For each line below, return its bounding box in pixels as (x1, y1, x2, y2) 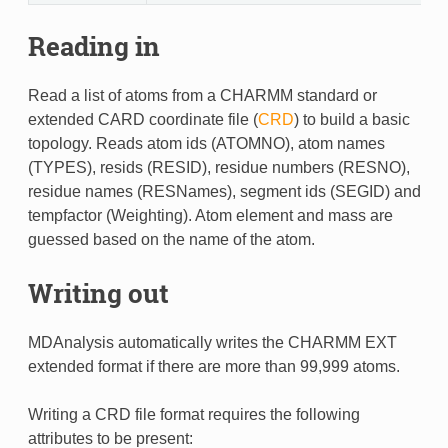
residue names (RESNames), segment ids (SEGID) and (27, 183, 421, 201)
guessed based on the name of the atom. (27, 231, 315, 249)
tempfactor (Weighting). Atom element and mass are (27, 207, 393, 225)
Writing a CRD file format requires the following (27, 406, 360, 424)
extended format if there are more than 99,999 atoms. (27, 358, 400, 376)
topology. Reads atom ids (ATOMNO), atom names (27, 135, 385, 153)
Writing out (27, 276, 169, 311)
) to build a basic (293, 111, 410, 129)
